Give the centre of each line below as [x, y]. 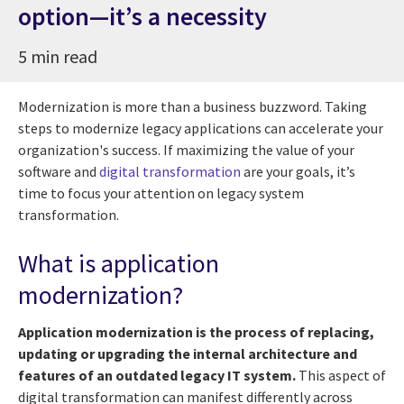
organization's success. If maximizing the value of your [186, 149]
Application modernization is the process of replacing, [196, 331]
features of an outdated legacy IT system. [158, 375]
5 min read [58, 56]
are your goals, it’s [298, 171]
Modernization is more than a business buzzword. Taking [193, 106]
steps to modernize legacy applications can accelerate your [201, 128]
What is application [119, 263]
